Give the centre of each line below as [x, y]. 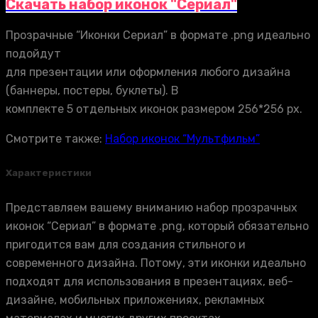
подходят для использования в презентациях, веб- [149, 281]
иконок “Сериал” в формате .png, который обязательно [157, 226]
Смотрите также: [55, 139]
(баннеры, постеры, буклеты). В [92, 91]
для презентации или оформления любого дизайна [148, 72]
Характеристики [49, 173]
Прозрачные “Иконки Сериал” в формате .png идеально [158, 35]
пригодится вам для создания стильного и [126, 244]
